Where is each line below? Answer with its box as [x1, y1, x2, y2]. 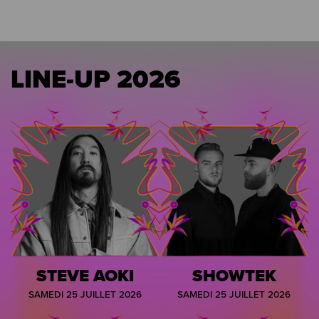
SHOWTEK [192, 263, 276, 288]
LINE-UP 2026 [11, 59, 180, 98]
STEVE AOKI [36, 263, 134, 288]
